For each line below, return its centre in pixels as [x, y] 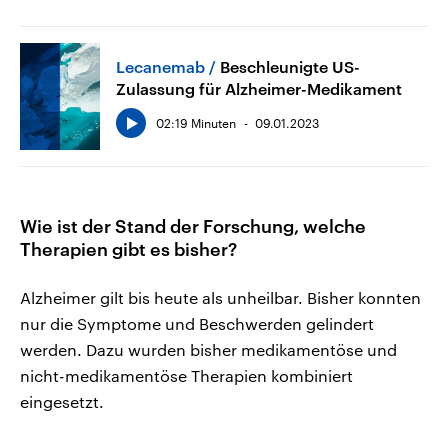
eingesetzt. [62, 401]
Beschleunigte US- [290, 66]
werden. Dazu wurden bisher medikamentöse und [208, 349]
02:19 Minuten [196, 122]
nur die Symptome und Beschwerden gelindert [197, 323]
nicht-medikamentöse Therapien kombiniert [186, 375]
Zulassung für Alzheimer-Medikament [259, 88]
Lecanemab [160, 66]
